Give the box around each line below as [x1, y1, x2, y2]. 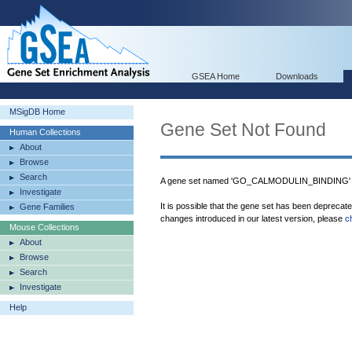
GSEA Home [192, 71, 240, 81]
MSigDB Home [9, 107, 65, 116]
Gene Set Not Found [160, 119, 326, 140]
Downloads [276, 71, 318, 81]
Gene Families [20, 202, 75, 211]
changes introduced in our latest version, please [160, 214, 345, 223]
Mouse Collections [9, 222, 79, 232]
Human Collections [9, 127, 81, 137]
